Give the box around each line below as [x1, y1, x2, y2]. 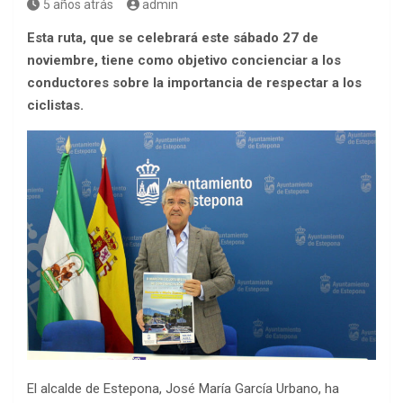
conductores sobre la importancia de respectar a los [27, 75, 362, 91]
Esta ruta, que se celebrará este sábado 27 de [27, 30, 318, 46]
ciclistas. [27, 97, 84, 113]
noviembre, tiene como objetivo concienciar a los [27, 52, 341, 68]
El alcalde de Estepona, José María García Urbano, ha [27, 381, 339, 398]
